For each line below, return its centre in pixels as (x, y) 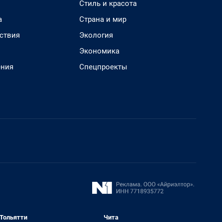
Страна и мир (103, 19)
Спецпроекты (103, 67)
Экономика (99, 51)
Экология (96, 35)
